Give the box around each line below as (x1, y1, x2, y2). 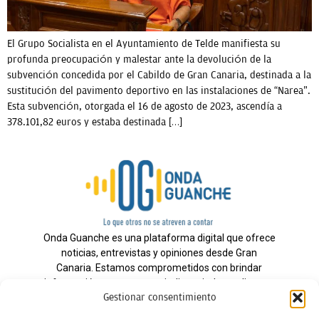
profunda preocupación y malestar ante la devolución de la (7, 53, 271, 66)
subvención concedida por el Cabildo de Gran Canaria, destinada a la (7, 68, 311, 81)
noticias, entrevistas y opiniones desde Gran (61, 247, 258, 259)
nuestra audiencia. (117, 292, 201, 304)
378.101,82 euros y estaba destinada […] (7, 115, 182, 128)
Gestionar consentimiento (103, 291, 216, 303)
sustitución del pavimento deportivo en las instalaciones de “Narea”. (7, 84, 310, 97)
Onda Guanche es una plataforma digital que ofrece (43, 232, 276, 244)
